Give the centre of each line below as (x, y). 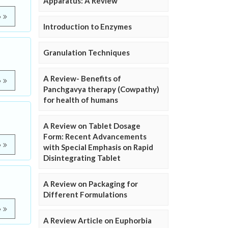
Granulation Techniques (87, 53)
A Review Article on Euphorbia (97, 221)
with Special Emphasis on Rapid (98, 147)
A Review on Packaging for (91, 184)
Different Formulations (85, 195)
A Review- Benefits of (82, 79)
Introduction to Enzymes (88, 27)
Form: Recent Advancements (95, 137)
